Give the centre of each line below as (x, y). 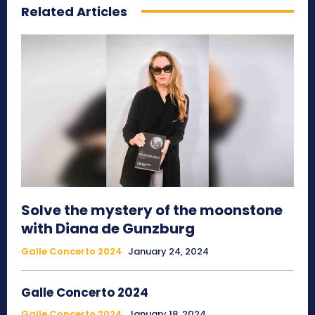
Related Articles (74, 11)
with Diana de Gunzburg (108, 229)
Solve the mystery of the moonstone (152, 211)
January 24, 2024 (168, 252)
